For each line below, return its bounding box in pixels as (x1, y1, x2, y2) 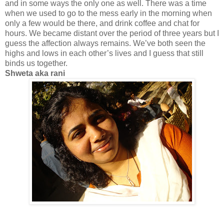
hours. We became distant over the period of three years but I (5, 29, 219, 38)
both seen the (155, 39, 205, 48)
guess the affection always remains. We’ (5, 39, 147, 48)
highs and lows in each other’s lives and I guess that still (5, 49, 203, 58)
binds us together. (5, 59, 67, 68)
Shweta (5, 69, 33, 78)
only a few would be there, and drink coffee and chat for (5, 19, 199, 28)
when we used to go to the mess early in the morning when (5, 9, 212, 18)
